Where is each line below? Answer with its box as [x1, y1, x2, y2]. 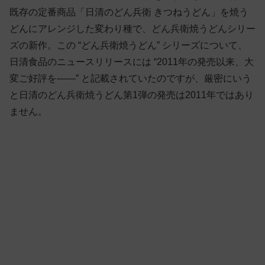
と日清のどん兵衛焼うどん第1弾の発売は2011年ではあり [9, 90, 254, 101]
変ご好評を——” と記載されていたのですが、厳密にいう [9, 73, 251, 84]
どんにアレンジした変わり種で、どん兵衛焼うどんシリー [9, 24, 256, 34]
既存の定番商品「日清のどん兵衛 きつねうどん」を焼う [9, 7, 248, 18]
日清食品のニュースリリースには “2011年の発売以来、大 [9, 57, 254, 67]
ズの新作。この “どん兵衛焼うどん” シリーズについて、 [9, 40, 247, 51]
